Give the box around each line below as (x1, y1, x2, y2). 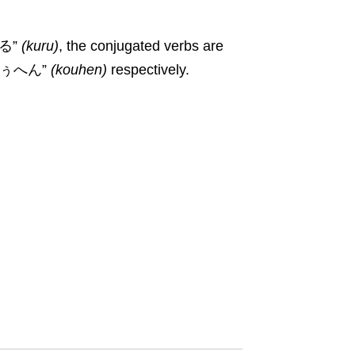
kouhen (55, 61, 102, 78)
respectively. (106, 61, 193, 78)
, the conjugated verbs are (58, 37, 223, 54)
